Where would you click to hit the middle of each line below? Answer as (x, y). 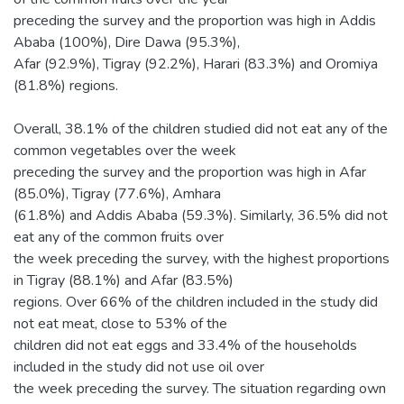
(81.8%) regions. (66, 85)
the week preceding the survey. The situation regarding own (200, 388)
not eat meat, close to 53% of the (120, 323)
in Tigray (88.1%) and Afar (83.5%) (124, 280)
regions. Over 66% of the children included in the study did (196, 302)
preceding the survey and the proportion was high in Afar (190, 172)
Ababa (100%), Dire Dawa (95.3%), (127, 42)
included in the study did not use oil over (139, 367)
